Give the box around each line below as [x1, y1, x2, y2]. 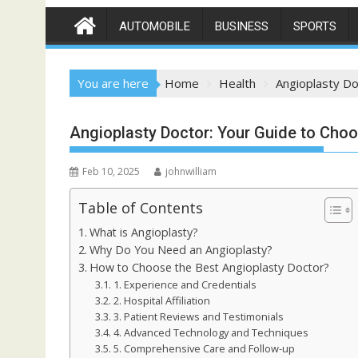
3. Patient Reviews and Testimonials [113, 309, 284, 324]
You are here [78, 75, 149, 91]
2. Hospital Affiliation [113, 293, 210, 308]
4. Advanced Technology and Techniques [113, 325, 308, 340]
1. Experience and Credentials [113, 277, 257, 292]
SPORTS [293, 19, 336, 34]
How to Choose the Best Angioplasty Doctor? [89, 260, 329, 275]
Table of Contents [78, 197, 203, 217]
